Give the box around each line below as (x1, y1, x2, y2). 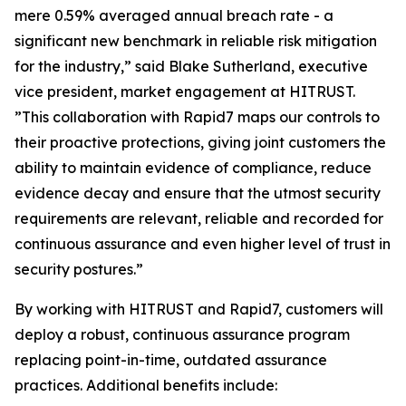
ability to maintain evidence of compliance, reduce (14, 159, 372, 177)
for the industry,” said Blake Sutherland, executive (14, 57, 368, 75)
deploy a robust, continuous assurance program (14, 325, 350, 343)
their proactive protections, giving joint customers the (14, 133, 386, 151)
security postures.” (14, 260, 143, 278)
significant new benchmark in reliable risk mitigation (14, 32, 377, 50)
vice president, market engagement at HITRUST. (14, 82, 355, 101)
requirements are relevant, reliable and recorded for (14, 209, 383, 227)
